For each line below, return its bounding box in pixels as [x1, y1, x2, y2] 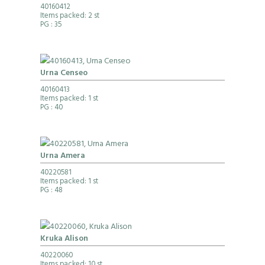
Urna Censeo [40, 66, 88, 82]
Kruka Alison [40, 231, 88, 248]
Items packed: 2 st [40, 9, 99, 24]
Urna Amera [40, 148, 85, 165]
